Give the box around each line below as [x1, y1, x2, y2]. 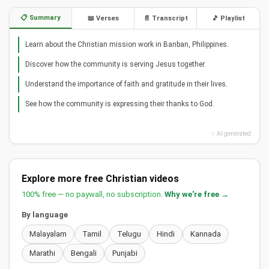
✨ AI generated [211, 130, 251, 138]
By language [22, 210, 68, 220]
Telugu [117, 229, 141, 239]
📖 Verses [87, 14, 119, 23]
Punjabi [112, 249, 138, 258]
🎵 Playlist [211, 14, 245, 23]
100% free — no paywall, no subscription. [22, 190, 165, 199]
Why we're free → [165, 190, 229, 199]
